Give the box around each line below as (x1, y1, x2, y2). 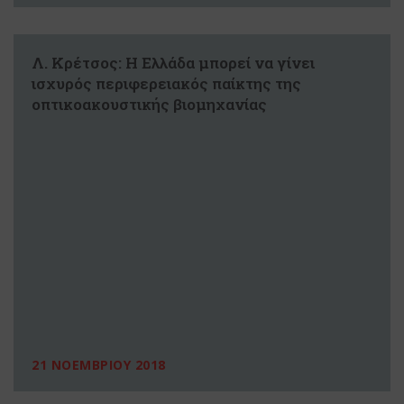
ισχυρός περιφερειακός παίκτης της (32, 72, 301, 94)
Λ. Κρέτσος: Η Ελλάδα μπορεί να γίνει (32, 51, 315, 73)
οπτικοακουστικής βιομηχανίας (32, 93, 267, 115)
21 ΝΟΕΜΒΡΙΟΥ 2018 (32, 356, 166, 374)
